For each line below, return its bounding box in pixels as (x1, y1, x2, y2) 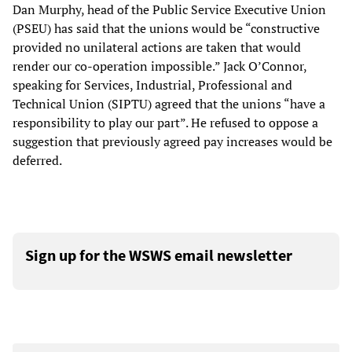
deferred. (13, 152, 62, 170)
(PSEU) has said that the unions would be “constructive (13, 20, 320, 38)
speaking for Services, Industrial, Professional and (13, 76, 292, 94)
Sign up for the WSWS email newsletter (25, 245, 292, 266)
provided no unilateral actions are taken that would (13, 38, 301, 57)
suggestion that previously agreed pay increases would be (13, 133, 332, 151)
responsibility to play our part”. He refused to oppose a (13, 114, 318, 132)
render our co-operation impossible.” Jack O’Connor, (13, 57, 306, 75)
